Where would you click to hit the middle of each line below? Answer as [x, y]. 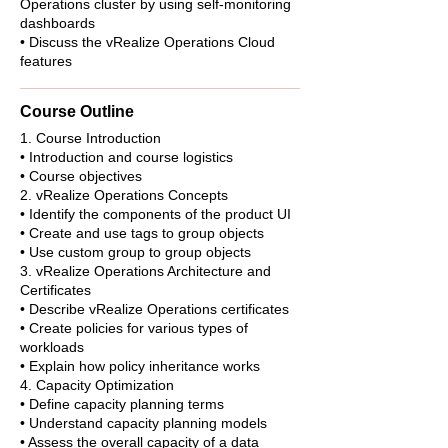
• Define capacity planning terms [122, 404]
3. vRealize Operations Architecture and [145, 271]
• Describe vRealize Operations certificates [154, 309]
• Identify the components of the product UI [155, 214]
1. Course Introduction [90, 138]
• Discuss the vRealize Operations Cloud [147, 42]
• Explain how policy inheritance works [140, 366]
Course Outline [77, 111]
